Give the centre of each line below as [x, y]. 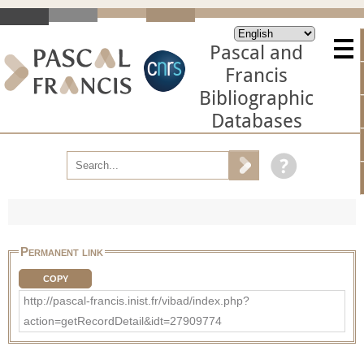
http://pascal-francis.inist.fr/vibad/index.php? [136, 300]
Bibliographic [256, 98]
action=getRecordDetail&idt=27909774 [123, 321]
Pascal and [256, 53]
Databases [256, 121]
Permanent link [62, 251]
